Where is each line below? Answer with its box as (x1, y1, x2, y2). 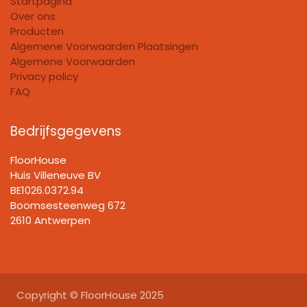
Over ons (10, 8, 56, 23)
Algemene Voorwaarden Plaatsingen (10, 38, 198, 53)
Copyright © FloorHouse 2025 (13, 287, 164, 302)
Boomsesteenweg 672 (10, 197, 125, 212)
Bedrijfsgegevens (10, 121, 121, 140)
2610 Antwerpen (10, 212, 90, 228)
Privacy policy (10, 69, 78, 84)
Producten (10, 23, 64, 38)
